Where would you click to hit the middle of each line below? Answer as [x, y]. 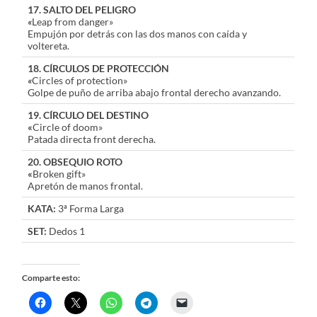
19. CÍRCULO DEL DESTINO [88, 115]
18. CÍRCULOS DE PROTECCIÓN [99, 69]
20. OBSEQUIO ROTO [75, 162]
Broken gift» [59, 174]
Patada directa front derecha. [92, 139]
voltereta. [49, 46]
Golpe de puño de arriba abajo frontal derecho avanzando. [155, 93]
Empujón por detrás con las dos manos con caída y [138, 34]
